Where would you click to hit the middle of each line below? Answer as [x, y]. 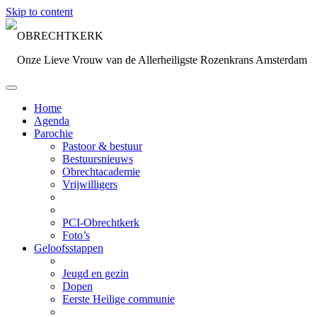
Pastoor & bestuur [102, 146]
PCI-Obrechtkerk [101, 223]
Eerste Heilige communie [119, 299]
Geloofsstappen [69, 248]
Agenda [52, 121]
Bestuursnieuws [98, 159]
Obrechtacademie [101, 172]
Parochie [53, 133]
